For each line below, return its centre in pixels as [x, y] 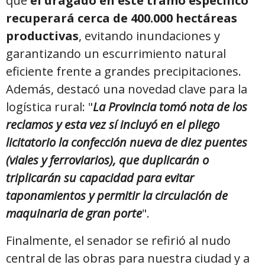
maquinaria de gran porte [74, 213]
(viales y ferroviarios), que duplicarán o [107, 160]
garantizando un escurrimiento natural [116, 53]
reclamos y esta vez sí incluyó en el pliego [113, 124]
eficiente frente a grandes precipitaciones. [124, 71]
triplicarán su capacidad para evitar [100, 177]
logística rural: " [49, 106]
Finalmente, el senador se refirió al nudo [118, 240]
